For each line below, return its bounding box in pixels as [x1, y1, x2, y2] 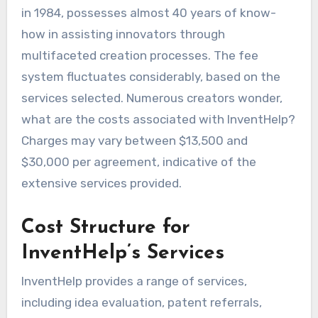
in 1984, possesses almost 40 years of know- [21, 5, 276, 20]
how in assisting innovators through [21, 26, 225, 41]
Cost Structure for [21, 217, 190, 238]
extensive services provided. [21, 175, 182, 190]
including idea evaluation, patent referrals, [21, 295, 262, 310]
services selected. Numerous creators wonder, [21, 90, 283, 105]
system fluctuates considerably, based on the [21, 69, 280, 84]
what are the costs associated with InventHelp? [21, 111, 295, 126]
